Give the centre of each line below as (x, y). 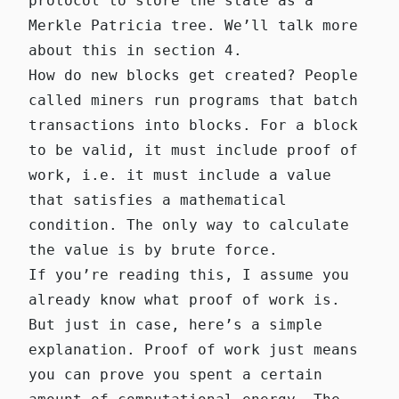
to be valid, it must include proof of (193, 150)
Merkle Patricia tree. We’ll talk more (193, 25)
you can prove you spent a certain (175, 374)
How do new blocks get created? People (193, 75)
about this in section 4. (135, 50)
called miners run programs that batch (193, 100)
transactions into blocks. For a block (193, 125)
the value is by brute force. (153, 249)
